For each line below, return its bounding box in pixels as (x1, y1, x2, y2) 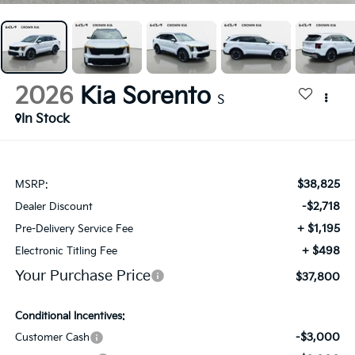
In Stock (21, 112, 70, 128)
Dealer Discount (14, 200, 93, 213)
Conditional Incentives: (14, 309, 125, 323)
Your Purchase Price (14, 267, 151, 284)
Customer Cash (14, 330, 90, 344)
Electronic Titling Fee (14, 244, 117, 258)
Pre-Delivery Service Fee (14, 222, 133, 235)
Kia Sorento (79, 82, 211, 112)
